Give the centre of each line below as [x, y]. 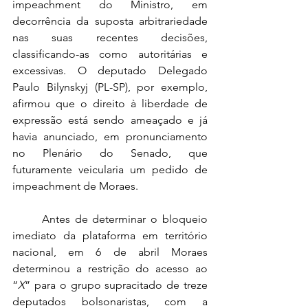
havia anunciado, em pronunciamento [110, 136]
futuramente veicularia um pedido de [110, 169]
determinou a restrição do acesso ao [110, 268]
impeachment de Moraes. [77, 186]
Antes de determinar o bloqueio [27, 219]
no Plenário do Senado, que [110, 153]
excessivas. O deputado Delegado [110, 70]
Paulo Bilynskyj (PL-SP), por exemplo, [110, 87]
